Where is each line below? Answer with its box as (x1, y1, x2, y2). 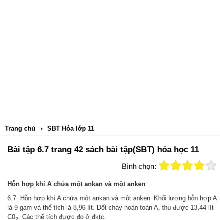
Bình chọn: (122, 162, 156, 170)
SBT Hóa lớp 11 (47, 125, 94, 132)
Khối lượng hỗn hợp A (152, 194, 217, 202)
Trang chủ (5, 125, 35, 132)
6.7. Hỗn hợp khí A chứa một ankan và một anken (7, 194, 150, 202)
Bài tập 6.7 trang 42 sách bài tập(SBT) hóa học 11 (7, 145, 199, 154)
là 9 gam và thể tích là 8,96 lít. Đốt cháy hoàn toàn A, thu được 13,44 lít (7, 204, 214, 211)
